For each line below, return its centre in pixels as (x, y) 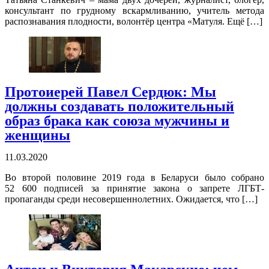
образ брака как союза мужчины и (117, 121)
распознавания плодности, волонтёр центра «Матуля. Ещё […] (134, 22)
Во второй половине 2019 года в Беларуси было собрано (134, 178)
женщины (38, 135)
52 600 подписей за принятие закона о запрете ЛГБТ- (134, 189)
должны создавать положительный (119, 107)
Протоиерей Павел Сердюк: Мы (110, 92)
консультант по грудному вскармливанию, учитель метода (134, 11)
